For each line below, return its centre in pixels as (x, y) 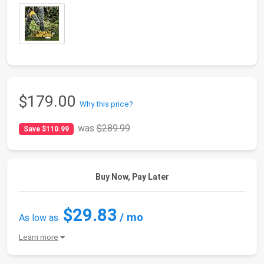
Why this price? (106, 104)
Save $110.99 (46, 129)
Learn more (39, 237)
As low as (39, 218)
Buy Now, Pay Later (132, 177)
